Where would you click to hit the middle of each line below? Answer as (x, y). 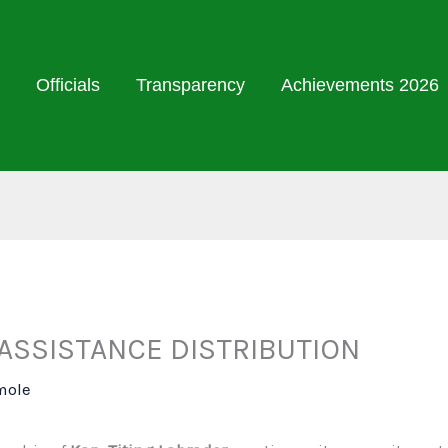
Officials (67, 85)
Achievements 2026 (359, 85)
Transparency (190, 85)
